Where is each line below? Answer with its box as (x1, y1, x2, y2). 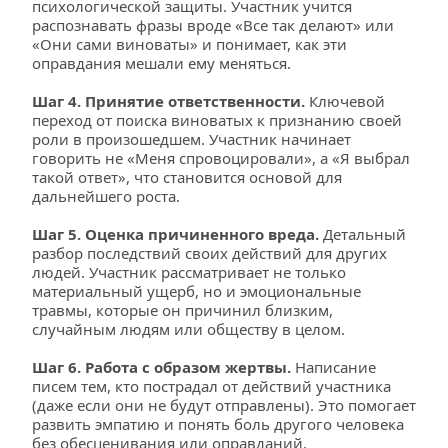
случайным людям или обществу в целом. (32, 319, 345, 339)
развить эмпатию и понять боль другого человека (32, 414, 404, 434)
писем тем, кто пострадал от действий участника (32, 376, 391, 396)
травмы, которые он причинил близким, (32, 300, 333, 320)
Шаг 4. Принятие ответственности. (32, 91, 305, 111)
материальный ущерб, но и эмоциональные (32, 281, 361, 301)
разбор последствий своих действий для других (32, 243, 387, 263)
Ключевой (305, 91, 385, 111)
